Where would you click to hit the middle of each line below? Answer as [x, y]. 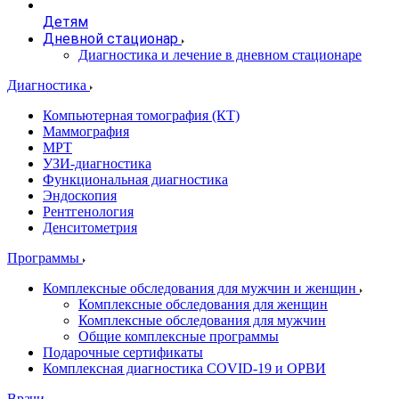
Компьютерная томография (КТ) [141, 115]
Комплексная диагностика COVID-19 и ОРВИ [184, 368]
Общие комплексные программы [179, 336]
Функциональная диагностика [135, 179]
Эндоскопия [80, 195]
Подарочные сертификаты [123, 352]
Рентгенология [88, 212]
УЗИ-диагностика [97, 163]
